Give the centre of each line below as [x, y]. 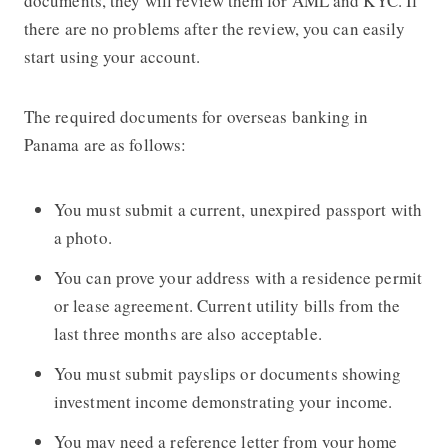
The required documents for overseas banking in [196, 116]
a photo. [82, 237]
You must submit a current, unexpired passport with [237, 209]
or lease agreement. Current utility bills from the [226, 305]
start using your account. [112, 56]
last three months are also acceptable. [187, 333]
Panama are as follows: [105, 144]
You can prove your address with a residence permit [237, 277]
